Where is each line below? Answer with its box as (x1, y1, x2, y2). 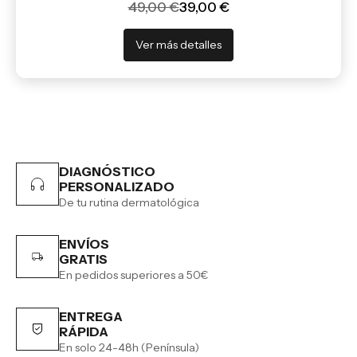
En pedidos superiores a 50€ (59, 267, 208, 282)
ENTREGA (59, 308, 123, 324)
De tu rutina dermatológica (59, 194, 199, 210)
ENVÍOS (59, 235, 109, 252)
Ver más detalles (135, 37, 222, 52)
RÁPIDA (59, 323, 108, 339)
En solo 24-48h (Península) (59, 339, 199, 355)
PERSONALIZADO (59, 178, 175, 194)
